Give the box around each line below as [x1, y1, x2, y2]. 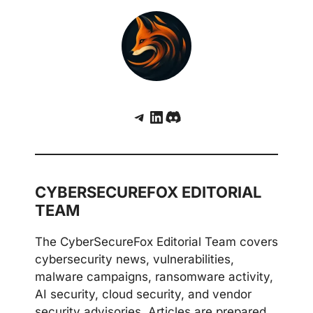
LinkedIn [147, 105, 214, 126]
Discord [164, 105, 226, 126]
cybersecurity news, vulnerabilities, [35, 252, 234, 266]
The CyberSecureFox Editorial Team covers [35, 234, 278, 249]
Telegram [131, 105, 205, 126]
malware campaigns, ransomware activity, [35, 269, 273, 284]
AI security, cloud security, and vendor [35, 286, 252, 301]
